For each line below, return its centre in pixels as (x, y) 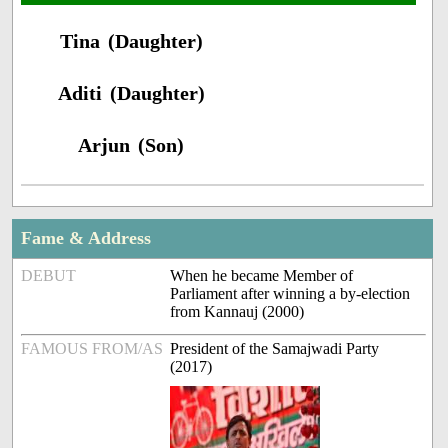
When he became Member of (262, 276)
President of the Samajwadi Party (275, 349)
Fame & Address (86, 238)
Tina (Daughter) (131, 41)
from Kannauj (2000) (237, 312)
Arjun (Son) (131, 145)
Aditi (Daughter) (131, 93)
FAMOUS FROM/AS (92, 349)
